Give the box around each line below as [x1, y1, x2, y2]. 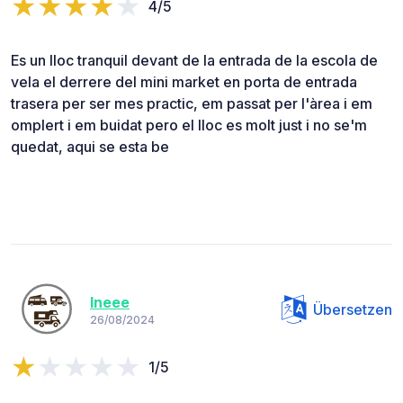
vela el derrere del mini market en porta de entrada [11, 72, 357, 91]
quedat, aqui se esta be [11, 137, 169, 156]
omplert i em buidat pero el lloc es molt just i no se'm [11, 115, 367, 134]
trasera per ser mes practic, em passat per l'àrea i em [11, 94, 372, 112]
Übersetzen [313, 300, 392, 318]
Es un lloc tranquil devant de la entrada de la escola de [11, 50, 378, 69]
